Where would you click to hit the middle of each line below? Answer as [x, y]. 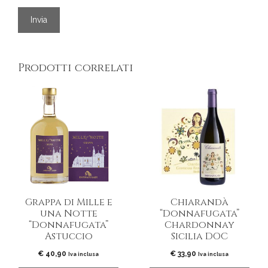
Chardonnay [200, 225]
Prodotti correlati [76, 68]
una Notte [68, 213]
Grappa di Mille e [68, 202]
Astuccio [68, 236]
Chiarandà [200, 202]
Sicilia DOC [200, 236]
